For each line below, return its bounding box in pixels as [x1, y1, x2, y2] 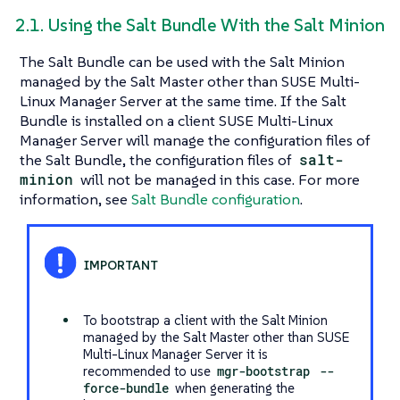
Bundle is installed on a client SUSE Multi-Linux [20, 110, 333, 130]
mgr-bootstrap [217, 362, 311, 379]
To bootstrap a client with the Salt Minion [82, 311, 328, 329]
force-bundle [82, 379, 169, 396]
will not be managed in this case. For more [77, 169, 361, 189]
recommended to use [82, 362, 214, 379]
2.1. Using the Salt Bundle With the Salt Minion [15, 13, 385, 37]
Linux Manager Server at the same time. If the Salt [20, 90, 346, 111]
